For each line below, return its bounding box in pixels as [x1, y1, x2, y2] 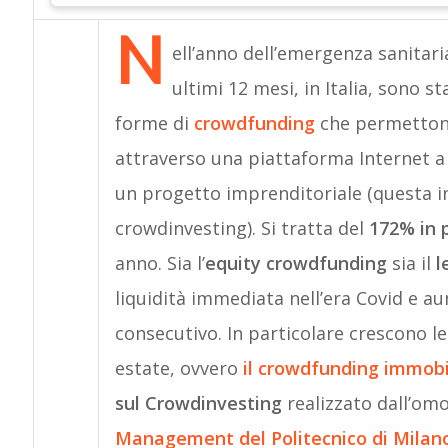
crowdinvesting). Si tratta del [114, 216, 369, 240]
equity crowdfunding [204, 251, 387, 275]
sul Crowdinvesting [114, 391, 282, 415]
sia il [386, 251, 436, 275]
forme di [114, 111, 194, 135]
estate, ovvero [114, 356, 238, 380]
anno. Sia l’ [114, 251, 205, 275]
